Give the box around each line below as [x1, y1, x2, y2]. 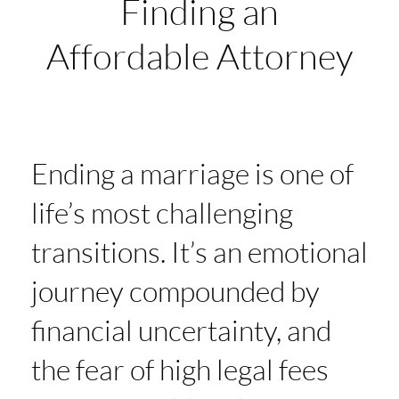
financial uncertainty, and [31, 312, 331, 347]
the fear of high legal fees [31, 351, 329, 387]
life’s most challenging [31, 194, 293, 230]
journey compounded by [31, 273, 320, 308]
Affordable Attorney [46, 33, 353, 77]
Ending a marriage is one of [31, 155, 354, 191]
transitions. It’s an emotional [31, 233, 368, 269]
